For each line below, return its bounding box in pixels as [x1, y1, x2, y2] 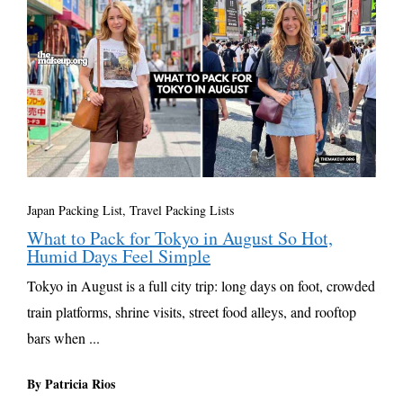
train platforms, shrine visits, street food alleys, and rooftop [27, 301, 356, 321]
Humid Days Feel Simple [27, 243, 210, 268]
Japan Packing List [27, 201, 122, 219]
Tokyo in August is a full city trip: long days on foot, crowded [27, 275, 375, 295]
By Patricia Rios [27, 373, 115, 393]
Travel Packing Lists [130, 201, 234, 219]
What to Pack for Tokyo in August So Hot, [27, 225, 333, 250]
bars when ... [27, 327, 100, 347]
